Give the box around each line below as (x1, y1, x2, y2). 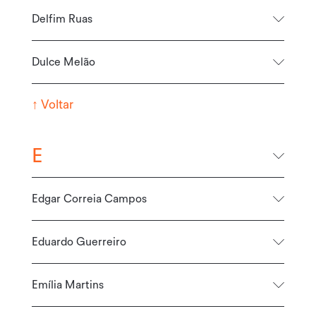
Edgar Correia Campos (31, 193, 147, 205)
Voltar (37, 98, 73, 111)
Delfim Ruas (31, 13, 92, 25)
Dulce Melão (31, 56, 95, 68)
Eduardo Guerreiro (31, 236, 126, 248)
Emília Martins (31, 279, 104, 291)
